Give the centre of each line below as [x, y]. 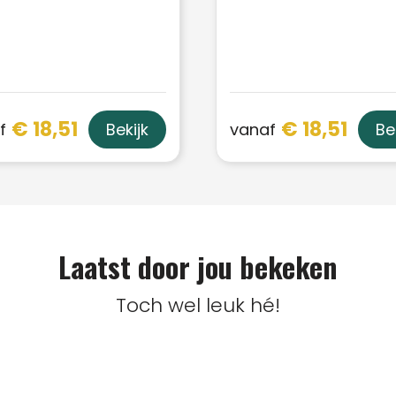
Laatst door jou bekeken [198, 267]
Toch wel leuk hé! [198, 306]
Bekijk [127, 130]
